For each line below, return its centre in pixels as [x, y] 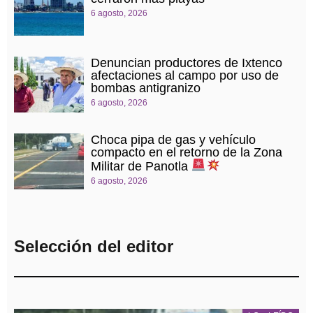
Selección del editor [94, 247]
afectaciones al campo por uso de [185, 76]
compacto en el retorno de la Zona [187, 153]
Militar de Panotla [141, 166]
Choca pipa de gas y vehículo [173, 140]
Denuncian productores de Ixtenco [187, 63]
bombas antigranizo [146, 88]
